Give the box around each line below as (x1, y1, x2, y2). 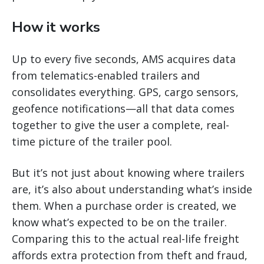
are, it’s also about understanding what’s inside (12, 182, 252, 197)
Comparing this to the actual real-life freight (12, 232, 239, 246)
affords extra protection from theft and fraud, (12, 248, 247, 263)
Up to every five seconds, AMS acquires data (12, 52, 236, 67)
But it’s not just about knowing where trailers (12, 166, 245, 180)
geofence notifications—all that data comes (12, 101, 235, 116)
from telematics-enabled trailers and (12, 68, 200, 83)
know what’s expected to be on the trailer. (12, 215, 227, 230)
